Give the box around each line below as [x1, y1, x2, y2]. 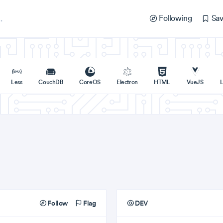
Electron [116, 78, 138, 86]
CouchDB [38, 78, 63, 86]
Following [157, 13, 192, 23]
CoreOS [79, 78, 101, 86]
